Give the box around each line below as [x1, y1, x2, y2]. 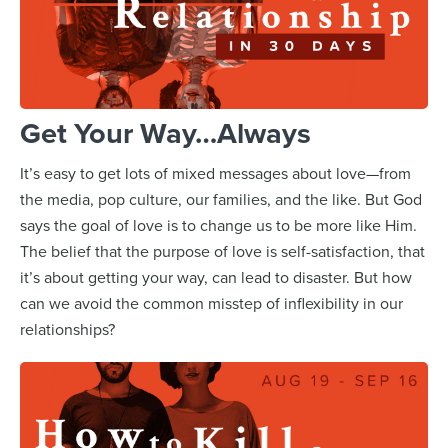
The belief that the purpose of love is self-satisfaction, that [20, 239, 425, 262]
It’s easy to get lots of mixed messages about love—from [20, 161, 411, 184]
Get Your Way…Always [20, 111, 311, 154]
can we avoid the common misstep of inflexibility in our [20, 291, 403, 314]
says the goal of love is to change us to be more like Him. [20, 213, 417, 236]
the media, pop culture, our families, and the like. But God [20, 187, 422, 210]
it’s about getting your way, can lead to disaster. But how [20, 265, 412, 288]
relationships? [20, 317, 115, 340]
